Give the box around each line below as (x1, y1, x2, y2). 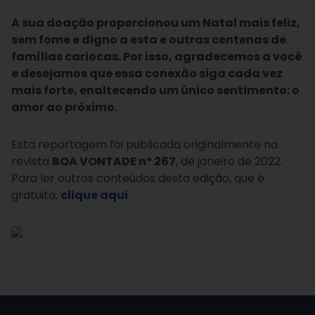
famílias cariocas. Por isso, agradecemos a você (11, 48, 302, 65)
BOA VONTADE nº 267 (52, 153, 176, 169)
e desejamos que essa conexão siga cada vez (11, 65, 283, 82)
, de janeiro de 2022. (176, 153, 283, 169)
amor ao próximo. (11, 98, 117, 115)
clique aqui (60, 186, 128, 203)
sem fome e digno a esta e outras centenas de (11, 31, 286, 48)
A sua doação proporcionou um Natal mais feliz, (11, 14, 300, 31)
